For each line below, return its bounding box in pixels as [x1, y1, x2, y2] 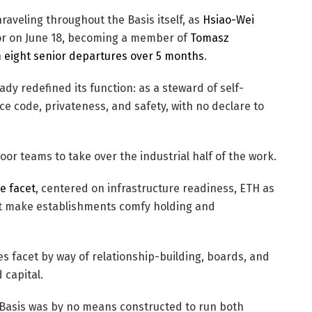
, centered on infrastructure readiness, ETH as [36, 181, 274, 195]
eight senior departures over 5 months [4, 49, 204, 63]
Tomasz [190, 31, 229, 45]
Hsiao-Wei [203, 13, 254, 26]
